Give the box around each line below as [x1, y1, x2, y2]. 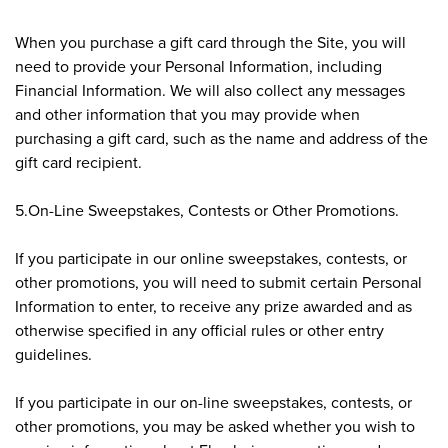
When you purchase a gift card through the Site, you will [15, 30, 406, 53]
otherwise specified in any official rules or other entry [15, 318, 384, 341]
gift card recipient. [15, 150, 142, 173]
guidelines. [15, 342, 92, 365]
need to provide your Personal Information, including [15, 54, 382, 77]
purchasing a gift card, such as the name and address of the [15, 126, 428, 149]
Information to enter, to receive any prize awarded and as [15, 294, 412, 317]
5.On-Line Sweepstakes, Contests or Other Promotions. [15, 198, 399, 221]
